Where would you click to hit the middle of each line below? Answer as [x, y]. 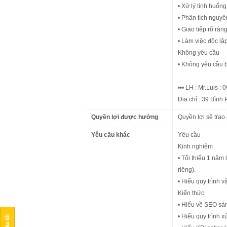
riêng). [187, 170]
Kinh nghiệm [195, 146]
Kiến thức [191, 193]
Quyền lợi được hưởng [125, 117]
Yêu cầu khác [111, 135]
